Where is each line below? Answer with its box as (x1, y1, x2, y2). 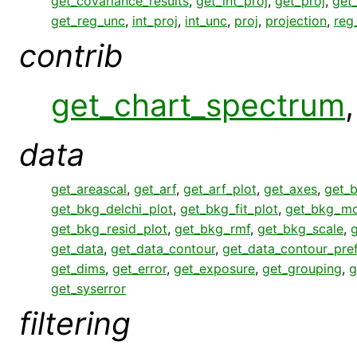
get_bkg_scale (257, 220, 343, 237)
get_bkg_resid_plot (51, 220, 167, 237)
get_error (112, 260, 167, 277)
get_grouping (262, 260, 342, 277)
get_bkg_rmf (175, 220, 250, 237)
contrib (19, 36, 123, 74)
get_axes (264, 180, 317, 197)
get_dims (51, 260, 105, 277)
